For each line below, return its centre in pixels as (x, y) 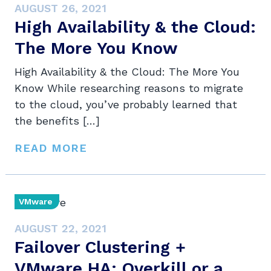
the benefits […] (57, 121)
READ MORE (51, 148)
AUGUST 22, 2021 (60, 229)
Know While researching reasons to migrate (129, 88)
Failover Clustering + (100, 247)
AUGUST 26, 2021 (60, 8)
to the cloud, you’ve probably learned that (126, 105)
